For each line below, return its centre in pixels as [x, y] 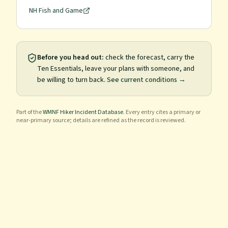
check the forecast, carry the [149, 58]
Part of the [29, 112]
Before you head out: [70, 58]
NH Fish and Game [56, 11]
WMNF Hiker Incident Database [83, 112]
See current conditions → [146, 80]
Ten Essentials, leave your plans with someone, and [116, 69]
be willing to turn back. [71, 80]
